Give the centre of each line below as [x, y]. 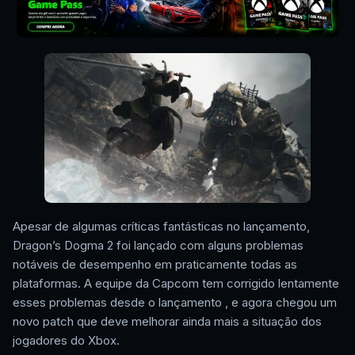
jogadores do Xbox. [66, 341]
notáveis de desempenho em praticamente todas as [155, 265]
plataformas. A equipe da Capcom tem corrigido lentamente [176, 284]
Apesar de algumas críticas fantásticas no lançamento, [161, 227]
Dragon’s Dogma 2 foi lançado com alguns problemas [158, 246]
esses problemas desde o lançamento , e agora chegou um [175, 303]
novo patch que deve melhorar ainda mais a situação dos [167, 322]
